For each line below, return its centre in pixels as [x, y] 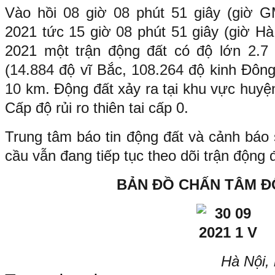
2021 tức [37, 31]
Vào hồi [34, 12]
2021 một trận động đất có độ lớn [126, 50]
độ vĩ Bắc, [95, 69]
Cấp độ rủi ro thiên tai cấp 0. [97, 107]
